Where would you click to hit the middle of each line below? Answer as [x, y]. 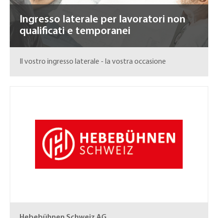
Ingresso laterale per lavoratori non [102, 20]
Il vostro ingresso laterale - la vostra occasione [93, 62]
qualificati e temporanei [75, 31]
